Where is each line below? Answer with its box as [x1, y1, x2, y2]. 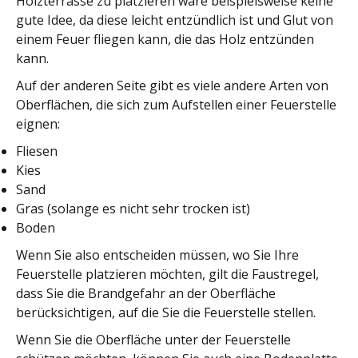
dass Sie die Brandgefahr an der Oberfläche [16, 284, 276, 303]
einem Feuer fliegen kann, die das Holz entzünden [16, 30, 314, 49]
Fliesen [16, 142, 58, 161]
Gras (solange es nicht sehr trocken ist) [16, 200, 250, 218]
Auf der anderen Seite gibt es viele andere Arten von [16, 77, 328, 95]
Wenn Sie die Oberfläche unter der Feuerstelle [16, 331, 291, 349]
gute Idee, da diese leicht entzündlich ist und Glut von [16, 11, 333, 30]
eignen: [16, 115, 60, 133]
